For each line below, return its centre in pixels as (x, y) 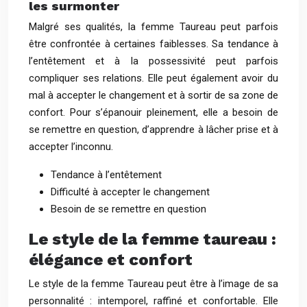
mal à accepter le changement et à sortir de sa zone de (153, 95)
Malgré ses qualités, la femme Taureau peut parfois (153, 27)
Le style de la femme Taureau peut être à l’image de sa (153, 284)
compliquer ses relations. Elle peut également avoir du (153, 78)
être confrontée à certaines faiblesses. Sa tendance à (153, 44)
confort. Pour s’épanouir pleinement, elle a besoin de (153, 112)
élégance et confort (111, 260)
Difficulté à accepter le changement (130, 192)
